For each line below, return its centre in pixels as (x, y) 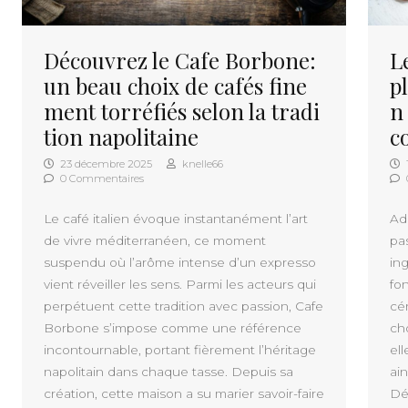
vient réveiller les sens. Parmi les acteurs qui (180, 284)
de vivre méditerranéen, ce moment (155, 240)
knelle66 (201, 163)
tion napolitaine (121, 136)
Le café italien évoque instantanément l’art (176, 218)
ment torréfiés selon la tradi (182, 111)
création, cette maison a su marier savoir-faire (184, 393)
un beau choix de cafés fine (175, 85)
